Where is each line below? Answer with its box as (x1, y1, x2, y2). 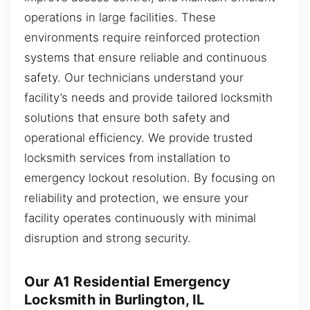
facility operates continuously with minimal (24, 211, 256, 226)
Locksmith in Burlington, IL (24, 291, 205, 309)
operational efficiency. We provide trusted (24, 131, 253, 145)
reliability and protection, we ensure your (24, 191, 248, 206)
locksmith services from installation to (24, 151, 230, 165)
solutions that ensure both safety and (24, 111, 230, 125)
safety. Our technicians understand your (24, 71, 244, 85)
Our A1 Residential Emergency (24, 273, 231, 291)
